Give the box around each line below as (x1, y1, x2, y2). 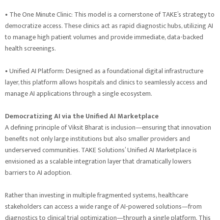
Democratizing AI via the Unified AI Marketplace (5, 110, 159, 122)
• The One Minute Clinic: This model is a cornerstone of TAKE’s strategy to (5, 9, 215, 21)
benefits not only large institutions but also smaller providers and (5, 133, 190, 145)
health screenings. (5, 43, 56, 55)
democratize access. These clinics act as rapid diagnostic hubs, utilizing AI (5, 20, 213, 32)
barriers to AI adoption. (5, 167, 72, 179)
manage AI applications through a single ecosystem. (5, 88, 152, 100)
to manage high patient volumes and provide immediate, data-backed (5, 31, 203, 43)
